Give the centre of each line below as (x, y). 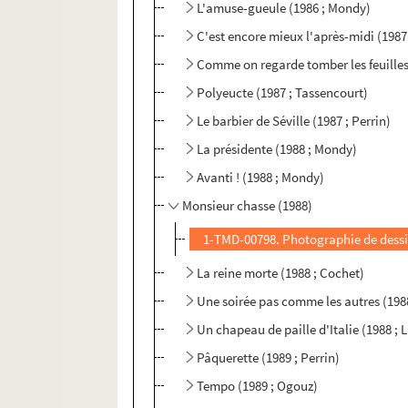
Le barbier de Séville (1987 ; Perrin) (294, 121)
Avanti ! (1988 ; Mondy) (261, 178)
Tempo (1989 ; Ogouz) (258, 386)
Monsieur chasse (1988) (248, 206)
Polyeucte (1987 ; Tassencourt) (283, 93)
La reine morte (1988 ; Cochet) (281, 273)
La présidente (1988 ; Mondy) (277, 149)
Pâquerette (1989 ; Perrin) (269, 358)
